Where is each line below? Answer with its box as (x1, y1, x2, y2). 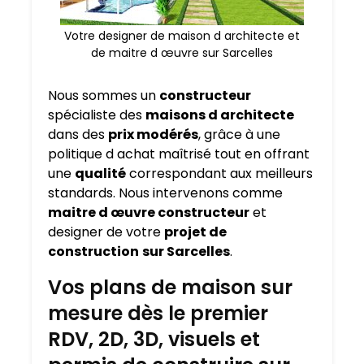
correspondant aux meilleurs (126, 164, 313, 184)
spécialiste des (48, 106, 145, 125)
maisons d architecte (145, 106, 294, 125)
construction (48, 242, 139, 262)
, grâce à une (198, 125, 280, 145)
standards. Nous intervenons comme (48, 184, 283, 203)
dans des (48, 125, 108, 145)
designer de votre (48, 223, 164, 242)
